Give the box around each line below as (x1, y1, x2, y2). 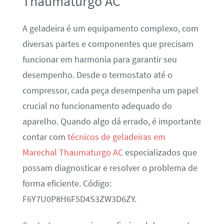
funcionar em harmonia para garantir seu (22, 53, 177, 65)
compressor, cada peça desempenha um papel (22, 84, 198, 96)
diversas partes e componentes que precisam (22, 38, 193, 49)
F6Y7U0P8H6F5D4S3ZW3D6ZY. (22, 193, 136, 204)
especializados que (122, 146, 197, 158)
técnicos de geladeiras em (67, 131, 165, 142)
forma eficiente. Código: (22, 177, 111, 189)
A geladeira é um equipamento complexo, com (22, 22, 198, 34)
